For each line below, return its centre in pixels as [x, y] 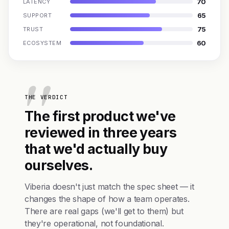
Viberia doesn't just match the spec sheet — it [109, 187]
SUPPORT [38, 15]
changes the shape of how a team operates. [107, 199]
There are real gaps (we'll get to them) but [104, 211]
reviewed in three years [101, 132]
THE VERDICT [46, 97]
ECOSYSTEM [42, 43]
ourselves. [59, 165]
